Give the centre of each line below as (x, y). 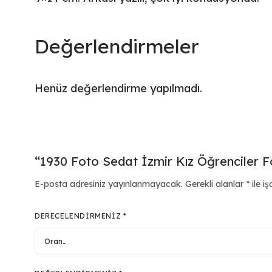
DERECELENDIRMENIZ (79, 216)
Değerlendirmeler (117, 46)
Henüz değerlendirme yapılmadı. (119, 89)
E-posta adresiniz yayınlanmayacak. (109, 184)
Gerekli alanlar (216, 184)
